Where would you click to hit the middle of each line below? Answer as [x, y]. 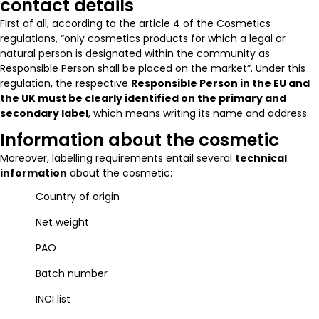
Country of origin [78, 196]
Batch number [72, 273]
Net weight [62, 222]
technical [261, 158]
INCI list [53, 299]
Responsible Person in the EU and [220, 83]
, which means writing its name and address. [199, 113]
